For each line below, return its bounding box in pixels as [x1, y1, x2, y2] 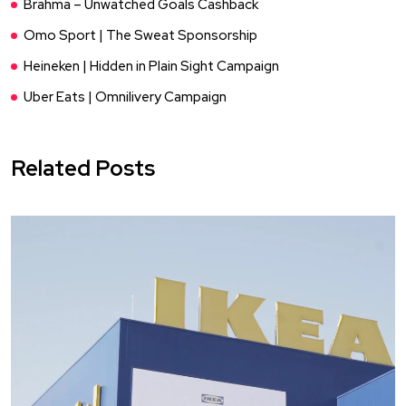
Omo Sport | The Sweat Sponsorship [24, 25, 257, 44]
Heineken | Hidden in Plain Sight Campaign [24, 56, 279, 75]
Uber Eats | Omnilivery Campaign [24, 87, 227, 106]
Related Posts [11, 153, 155, 182]
